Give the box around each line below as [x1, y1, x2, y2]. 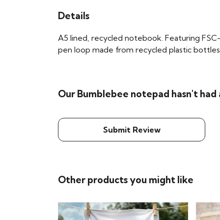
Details [58, 9, 89, 22]
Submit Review [103, 124, 161, 135]
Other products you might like [58, 173, 193, 186]
